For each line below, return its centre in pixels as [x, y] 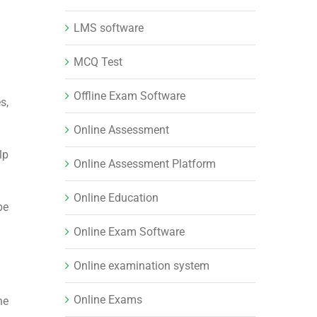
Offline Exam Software [129, 96]
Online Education [116, 197]
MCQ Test [98, 62]
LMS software [108, 28]
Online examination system [141, 265]
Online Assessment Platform [144, 163]
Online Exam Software [129, 231]
